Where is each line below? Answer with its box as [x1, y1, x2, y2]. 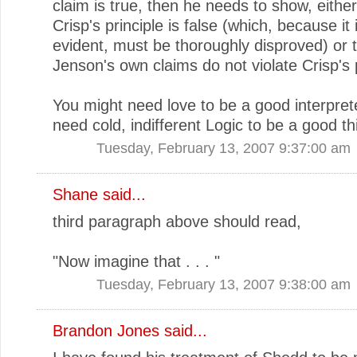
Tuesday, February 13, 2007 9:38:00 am [96, 275, 351, 292]
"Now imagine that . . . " [53, 252, 220, 270]
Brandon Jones [53, 321, 159, 339]
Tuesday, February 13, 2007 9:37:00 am [96, 139, 351, 156]
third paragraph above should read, [53, 212, 301, 230]
